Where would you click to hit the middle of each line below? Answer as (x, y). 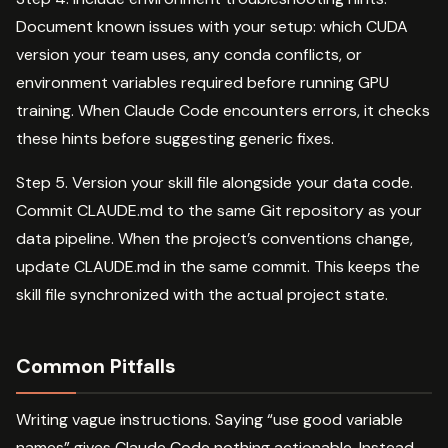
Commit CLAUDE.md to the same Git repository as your (219, 210)
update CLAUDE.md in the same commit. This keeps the (218, 266)
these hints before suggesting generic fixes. (175, 138)
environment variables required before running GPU (202, 82)
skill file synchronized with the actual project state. (202, 294)
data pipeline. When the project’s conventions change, (214, 238)
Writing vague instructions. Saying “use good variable (209, 419)
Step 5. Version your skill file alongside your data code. (214, 182)
